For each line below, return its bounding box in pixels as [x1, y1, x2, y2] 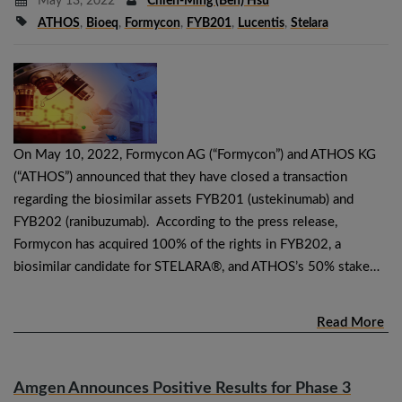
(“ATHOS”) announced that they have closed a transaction [13, 170, 347, 184]
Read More [317, 315, 384, 329]
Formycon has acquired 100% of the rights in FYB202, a [13, 237, 341, 251]
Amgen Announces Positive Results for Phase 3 [13, 380, 351, 397]
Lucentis [237, 16, 284, 30]
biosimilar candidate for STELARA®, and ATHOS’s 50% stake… [13, 259, 380, 274]
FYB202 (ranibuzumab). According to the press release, [13, 214, 337, 229]
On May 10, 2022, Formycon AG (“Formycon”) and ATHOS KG [13, 147, 376, 162]
